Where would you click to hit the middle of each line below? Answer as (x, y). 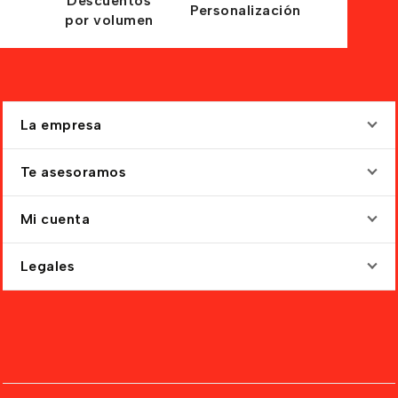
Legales (48, 266)
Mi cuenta (55, 219)
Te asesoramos (73, 172)
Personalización (246, 10)
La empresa (61, 125)
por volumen (109, 20)
